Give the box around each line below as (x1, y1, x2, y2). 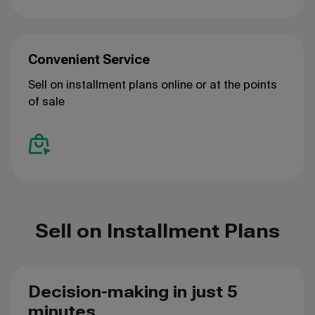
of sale (28, 94, 65, 109)
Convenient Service (28, 51, 150, 67)
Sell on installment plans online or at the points (28, 77, 277, 92)
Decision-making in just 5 (28, 281, 238, 302)
